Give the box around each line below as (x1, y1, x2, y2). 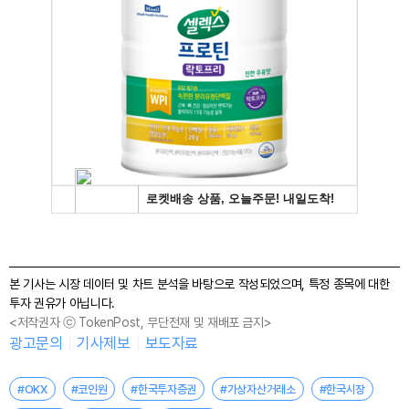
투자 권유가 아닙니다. (9, 296, 115, 311)
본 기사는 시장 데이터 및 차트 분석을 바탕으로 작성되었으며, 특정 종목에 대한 (9, 277, 390, 292)
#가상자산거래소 (220, 382, 296, 396)
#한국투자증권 (131, 382, 197, 396)
